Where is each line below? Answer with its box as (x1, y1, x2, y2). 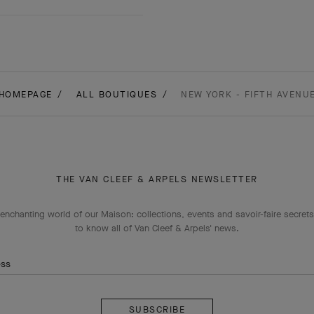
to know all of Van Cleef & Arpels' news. (75, 221, 239, 234)
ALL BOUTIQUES (76, 88, 157, 100)
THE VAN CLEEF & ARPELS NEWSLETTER (56, 172, 258, 185)
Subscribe (100, 275, 150, 290)
